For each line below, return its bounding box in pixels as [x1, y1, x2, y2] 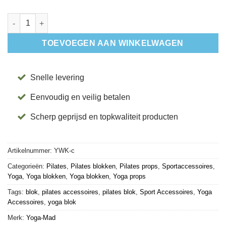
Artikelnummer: [8, 146, 54, 154]
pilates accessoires [42, 188, 98, 196]
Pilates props [120, 162, 158, 170]
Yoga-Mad [26, 213, 55, 221]
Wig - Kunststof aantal [7, 14, 84, 23]
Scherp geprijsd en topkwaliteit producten [30, 112, 178, 121]
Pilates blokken [71, 162, 116, 170]
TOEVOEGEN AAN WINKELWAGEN [42, 39, 184, 48]
